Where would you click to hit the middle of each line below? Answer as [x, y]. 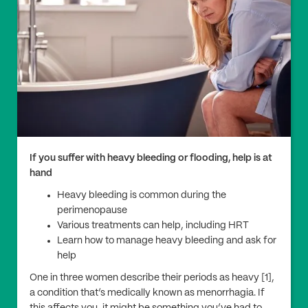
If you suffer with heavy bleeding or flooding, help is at [151, 158]
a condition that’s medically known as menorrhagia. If [147, 293]
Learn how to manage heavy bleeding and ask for [167, 241]
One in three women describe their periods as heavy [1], [152, 278]
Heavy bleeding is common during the [142, 196]
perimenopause [92, 211]
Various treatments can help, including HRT [153, 226]
